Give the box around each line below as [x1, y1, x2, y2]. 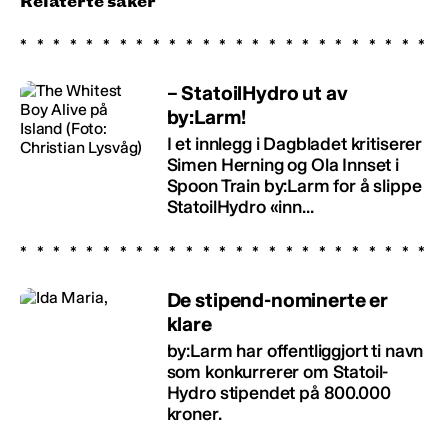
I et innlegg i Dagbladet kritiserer [166, 132, 423, 155]
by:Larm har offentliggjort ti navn [166, 339, 424, 362]
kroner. [166, 402, 222, 425]
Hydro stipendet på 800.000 [166, 381, 391, 404]
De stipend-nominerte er [166, 287, 388, 312]
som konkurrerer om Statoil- [166, 360, 389, 383]
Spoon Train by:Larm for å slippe [166, 174, 422, 197]
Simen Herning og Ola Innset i [166, 153, 400, 176]
